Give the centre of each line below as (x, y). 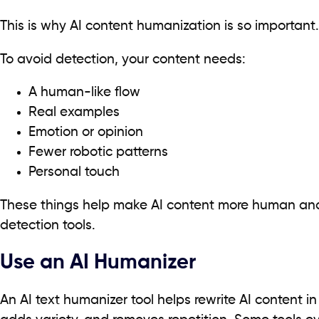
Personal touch (74, 173)
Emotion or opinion (86, 133)
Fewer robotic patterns (98, 153)
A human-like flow (84, 93)
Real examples (74, 113)
